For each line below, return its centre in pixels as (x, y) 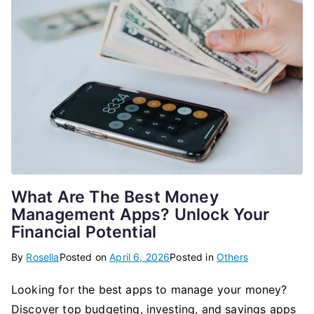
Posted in (193, 257)
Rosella (43, 257)
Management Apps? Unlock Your (141, 214)
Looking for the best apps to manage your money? (149, 289)
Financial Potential (84, 232)
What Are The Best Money (115, 197)
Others (232, 257)
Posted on (84, 257)
